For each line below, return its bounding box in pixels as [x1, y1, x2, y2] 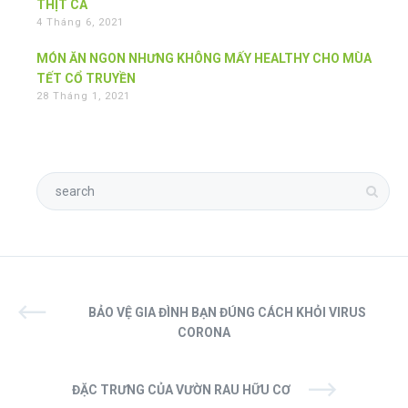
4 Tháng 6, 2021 [36, 16, 124, 29]
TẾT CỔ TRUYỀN [36, 71, 136, 87]
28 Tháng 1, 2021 [36, 90, 130, 103]
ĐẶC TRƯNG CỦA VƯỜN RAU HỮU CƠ [72, 382, 291, 398]
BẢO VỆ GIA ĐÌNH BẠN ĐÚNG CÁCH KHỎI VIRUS [87, 305, 366, 321]
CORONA [178, 325, 230, 341]
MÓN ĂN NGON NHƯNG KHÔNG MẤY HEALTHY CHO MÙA [36, 51, 372, 66]
